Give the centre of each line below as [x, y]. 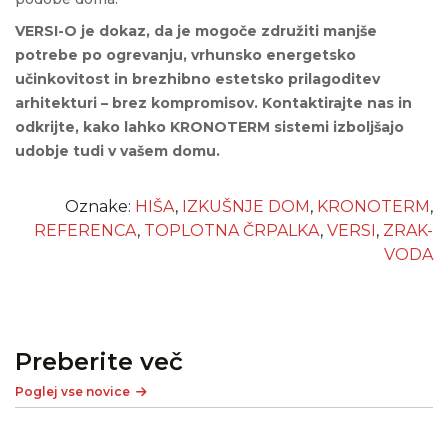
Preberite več [99, 362]
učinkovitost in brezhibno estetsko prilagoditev [197, 79]
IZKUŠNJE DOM [246, 207]
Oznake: [100, 207]
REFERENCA [85, 231]
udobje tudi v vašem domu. [117, 151]
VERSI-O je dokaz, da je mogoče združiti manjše [196, 31]
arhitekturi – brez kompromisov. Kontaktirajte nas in [213, 103]
